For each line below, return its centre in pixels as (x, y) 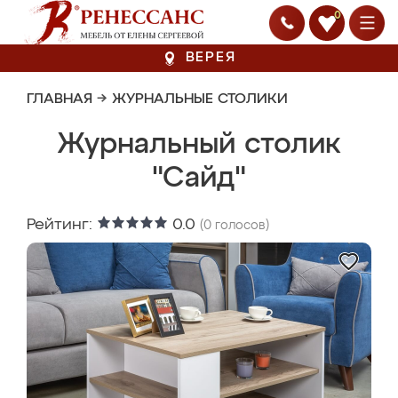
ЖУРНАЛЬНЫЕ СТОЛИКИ (200, 99)
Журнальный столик (199, 145)
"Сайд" (199, 179)
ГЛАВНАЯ (60, 99)
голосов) (240, 226)
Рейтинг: (62, 225)
